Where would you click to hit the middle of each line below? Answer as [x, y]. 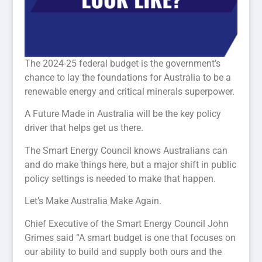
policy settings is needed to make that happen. [120, 178]
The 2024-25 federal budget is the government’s [123, 64]
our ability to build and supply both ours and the [123, 251]
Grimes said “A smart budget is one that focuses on [130, 237]
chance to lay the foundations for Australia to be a [128, 78]
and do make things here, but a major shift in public [131, 164]
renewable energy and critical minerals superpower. [130, 92]
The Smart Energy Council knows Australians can [126, 150]
